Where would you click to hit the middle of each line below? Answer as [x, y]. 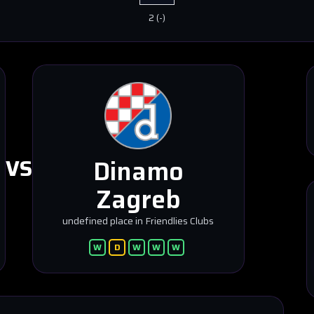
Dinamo [138, 171]
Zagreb [138, 199]
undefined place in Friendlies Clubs [138, 221]
